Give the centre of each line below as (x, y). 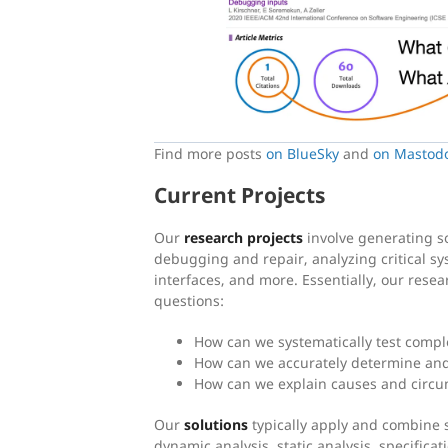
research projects (243, 237)
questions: (189, 300)
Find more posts (210, 153)
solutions (216, 424)
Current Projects (239, 194)
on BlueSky (302, 153)
